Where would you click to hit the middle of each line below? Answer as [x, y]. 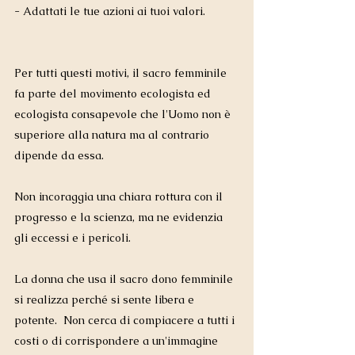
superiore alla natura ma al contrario [113, 135]
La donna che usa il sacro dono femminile [125, 279]
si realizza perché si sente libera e [106, 300]
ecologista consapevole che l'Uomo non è [124, 115]
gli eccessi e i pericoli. [73, 238]
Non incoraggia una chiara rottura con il [120, 197]
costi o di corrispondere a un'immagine [118, 341]
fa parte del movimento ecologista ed [114, 94]
